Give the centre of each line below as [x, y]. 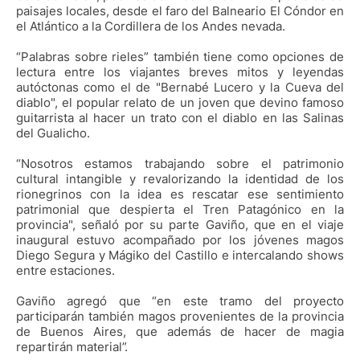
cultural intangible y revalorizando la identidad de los [180, 179]
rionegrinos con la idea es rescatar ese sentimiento [180, 194]
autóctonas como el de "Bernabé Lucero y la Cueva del [180, 88]
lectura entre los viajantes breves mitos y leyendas [180, 72]
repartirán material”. [72, 347]
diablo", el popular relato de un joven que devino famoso [180, 103]
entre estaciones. [65, 271]
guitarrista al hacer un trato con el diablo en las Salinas [180, 118]
